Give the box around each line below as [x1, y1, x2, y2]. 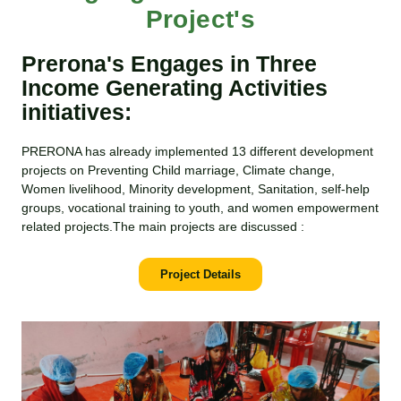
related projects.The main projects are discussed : [21, 218, 305, 234]
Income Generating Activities [21, 74, 328, 100]
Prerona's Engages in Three [21, 50, 318, 76]
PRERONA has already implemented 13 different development [21, 143, 374, 158]
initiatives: [21, 98, 132, 124]
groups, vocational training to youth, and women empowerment [21, 200, 380, 215]
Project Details [160, 267, 241, 281]
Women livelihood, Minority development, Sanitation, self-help [21, 181, 371, 196]
